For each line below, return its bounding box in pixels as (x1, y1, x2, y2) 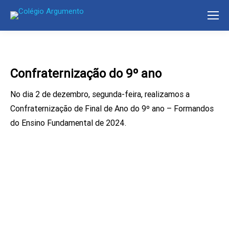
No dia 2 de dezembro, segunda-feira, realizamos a (10, 89, 190, 99)
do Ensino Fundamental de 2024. (10, 118, 126, 128)
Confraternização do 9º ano (10, 66, 162, 81)
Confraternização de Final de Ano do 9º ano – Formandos (10, 104, 214, 113)
